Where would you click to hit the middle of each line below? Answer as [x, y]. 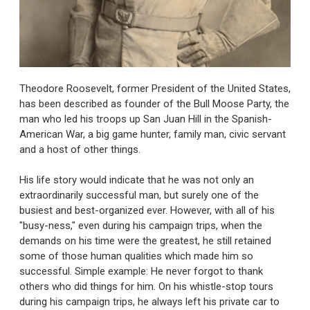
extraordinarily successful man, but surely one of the [139, 195]
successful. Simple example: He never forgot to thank [141, 272]
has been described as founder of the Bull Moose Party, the [154, 103]
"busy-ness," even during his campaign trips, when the [141, 226]
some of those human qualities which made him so [136, 256]
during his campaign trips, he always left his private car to [149, 302]
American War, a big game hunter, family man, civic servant [153, 134]
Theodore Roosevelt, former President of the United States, [155, 88]
